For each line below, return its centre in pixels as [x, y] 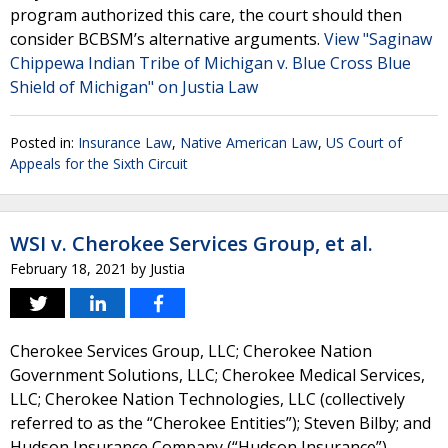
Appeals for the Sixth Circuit [99, 163]
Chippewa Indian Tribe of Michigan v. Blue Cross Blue [210, 63]
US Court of [364, 142]
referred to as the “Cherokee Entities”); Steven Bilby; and [220, 423]
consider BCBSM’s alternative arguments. [167, 39]
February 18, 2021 [68, 268]
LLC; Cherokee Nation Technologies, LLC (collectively [207, 399]
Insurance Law [125, 142]
